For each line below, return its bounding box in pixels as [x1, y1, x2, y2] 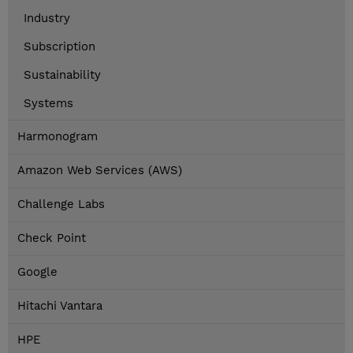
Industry [24, 11, 70, 26]
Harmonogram [17, 129, 98, 144]
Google [17, 265, 58, 280]
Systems [24, 96, 73, 111]
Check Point [17, 231, 86, 246]
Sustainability [24, 68, 101, 83]
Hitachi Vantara [17, 299, 102, 314]
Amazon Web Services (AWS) [17, 163, 182, 178]
